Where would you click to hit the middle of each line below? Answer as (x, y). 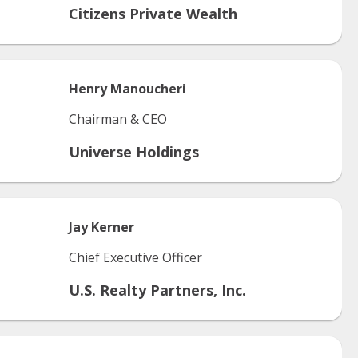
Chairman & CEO (118, 119)
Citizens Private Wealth (153, 14)
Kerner (113, 227)
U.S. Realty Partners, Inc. (157, 290)
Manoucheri (148, 89)
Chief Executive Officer (135, 257)
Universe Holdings (134, 152)
